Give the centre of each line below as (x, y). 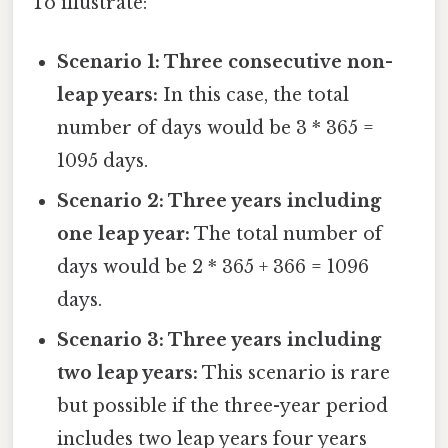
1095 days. (103, 161)
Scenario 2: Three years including (219, 201)
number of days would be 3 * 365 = (216, 128)
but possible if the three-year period (223, 406)
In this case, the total (254, 95)
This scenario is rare (294, 373)
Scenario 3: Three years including (219, 340)
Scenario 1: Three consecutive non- (225, 62)
